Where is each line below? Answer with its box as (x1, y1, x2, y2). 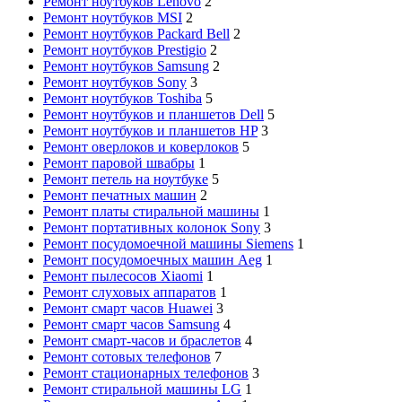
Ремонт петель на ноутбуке (43, 170, 208, 187)
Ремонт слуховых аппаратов (43, 284, 216, 300)
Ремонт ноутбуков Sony (43, 74, 187, 90)
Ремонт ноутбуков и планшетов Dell (43, 106, 264, 122)
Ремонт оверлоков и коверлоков (43, 138, 239, 154)
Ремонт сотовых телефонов (43, 348, 211, 364)
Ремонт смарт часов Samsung (43, 316, 220, 332)
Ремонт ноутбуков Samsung (43, 57, 209, 74)
